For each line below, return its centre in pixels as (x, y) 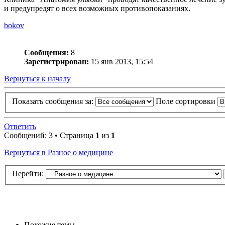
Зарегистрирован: (57, 62)
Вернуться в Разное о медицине (59, 152)
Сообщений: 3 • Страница (50, 135)
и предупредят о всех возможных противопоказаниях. (97, 9)
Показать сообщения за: (54, 101)
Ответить (20, 126)
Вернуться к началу (37, 79)
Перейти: (28, 174)
